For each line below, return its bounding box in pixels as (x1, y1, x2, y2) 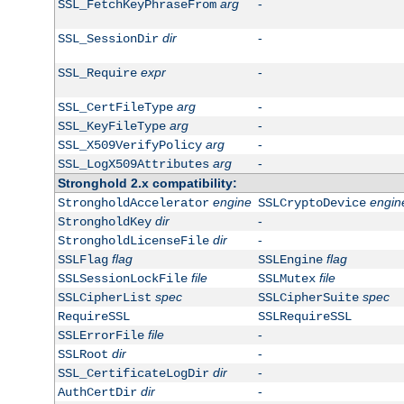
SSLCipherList (57, 290, 151, 306)
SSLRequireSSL (257, 309, 352, 325)
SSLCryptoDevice (257, 196, 366, 211)
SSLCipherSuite (257, 290, 359, 306)
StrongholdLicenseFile (57, 234, 209, 249)
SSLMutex (257, 271, 316, 287)
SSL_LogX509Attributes (57, 157, 209, 172)
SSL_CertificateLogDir (57, 366, 209, 381)
